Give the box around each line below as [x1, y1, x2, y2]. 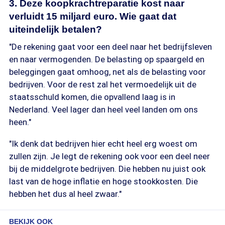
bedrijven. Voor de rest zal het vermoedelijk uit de [9, 79, 196, 89]
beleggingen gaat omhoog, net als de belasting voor [9, 67, 206, 77]
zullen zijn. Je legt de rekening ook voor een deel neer [9, 151, 210, 161]
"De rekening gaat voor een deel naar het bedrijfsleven [9, 42, 212, 52]
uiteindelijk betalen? [9, 24, 102, 35]
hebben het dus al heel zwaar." [9, 189, 122, 199]
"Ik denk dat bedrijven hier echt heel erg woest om [9, 139, 197, 149]
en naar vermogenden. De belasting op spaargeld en [9, 54, 204, 64]
